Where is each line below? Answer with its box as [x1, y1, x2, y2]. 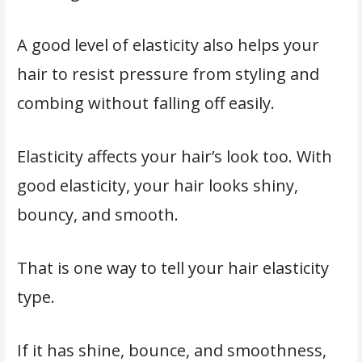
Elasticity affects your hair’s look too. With [16, 145, 332, 167]
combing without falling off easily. [16, 91, 279, 114]
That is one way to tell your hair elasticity [16, 256, 329, 279]
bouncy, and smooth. [16, 203, 183, 225]
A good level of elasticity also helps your [16, 33, 319, 56]
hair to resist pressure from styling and [16, 62, 319, 85]
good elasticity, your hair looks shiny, [16, 174, 298, 196]
